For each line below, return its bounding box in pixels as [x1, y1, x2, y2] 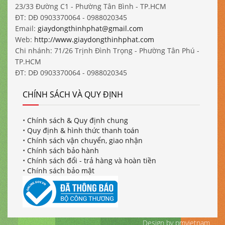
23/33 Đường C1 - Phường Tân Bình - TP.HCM [15, 2, 166, 11]
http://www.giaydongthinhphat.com [34, 35, 154, 44]
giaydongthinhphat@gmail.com [38, 24, 143, 33]
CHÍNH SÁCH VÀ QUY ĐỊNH [23, 89, 123, 100]
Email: [15, 24, 38, 33]
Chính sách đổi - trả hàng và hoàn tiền [27, 156, 156, 165]
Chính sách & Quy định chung [27, 116, 128, 125]
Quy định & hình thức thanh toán [27, 126, 139, 135]
